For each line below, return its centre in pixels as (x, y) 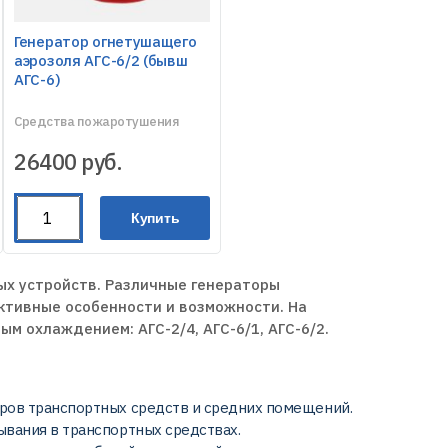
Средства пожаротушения (97, 121)
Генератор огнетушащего (105, 41)
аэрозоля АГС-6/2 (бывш (101, 60)
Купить (155, 218)
